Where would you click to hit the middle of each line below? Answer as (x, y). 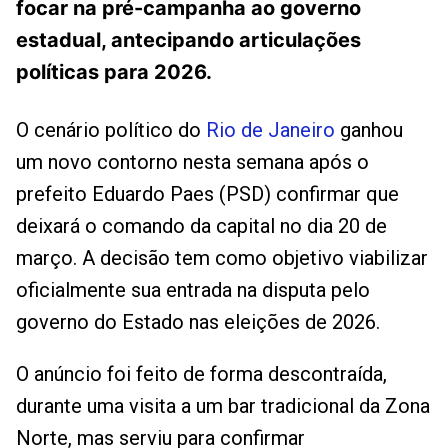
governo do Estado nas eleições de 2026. (198, 322)
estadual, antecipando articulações (188, 39)
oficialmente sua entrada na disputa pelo (193, 290)
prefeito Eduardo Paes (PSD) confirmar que (207, 194)
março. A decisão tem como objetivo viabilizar (222, 258)
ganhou (369, 130)
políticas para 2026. (114, 71)
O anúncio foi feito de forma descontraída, (201, 374)
